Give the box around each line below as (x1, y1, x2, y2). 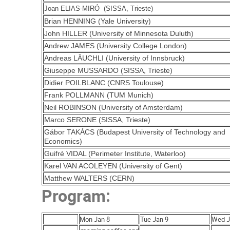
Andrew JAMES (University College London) (44, 41, 187, 50)
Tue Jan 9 (140, 215, 169, 224)
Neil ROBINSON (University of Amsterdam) (44, 103, 183, 111)
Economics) (44, 137, 83, 145)
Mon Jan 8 (80, 215, 110, 224)
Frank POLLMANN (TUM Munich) (44, 90, 154, 99)
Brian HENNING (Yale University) (44, 16, 151, 25)
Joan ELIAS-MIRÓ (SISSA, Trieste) (44, 4, 154, 12)
